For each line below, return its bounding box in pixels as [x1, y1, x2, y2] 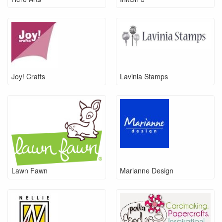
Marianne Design [120, 165, 173, 175]
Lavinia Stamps [120, 71, 168, 81]
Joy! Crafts [11, 71, 45, 81]
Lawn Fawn [11, 165, 48, 175]
